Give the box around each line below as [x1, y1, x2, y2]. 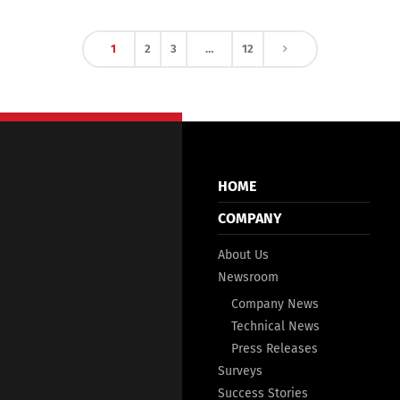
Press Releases [231, 341, 318, 357]
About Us [218, 247, 269, 263]
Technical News [231, 319, 320, 335]
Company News [231, 296, 319, 312]
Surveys [218, 363, 262, 379]
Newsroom [218, 270, 279, 286]
